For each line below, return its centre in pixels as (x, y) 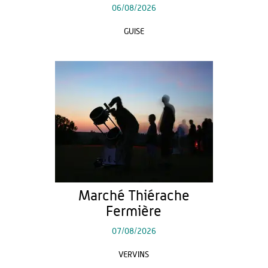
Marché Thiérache (134, 196)
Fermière (134, 212)
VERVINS (134, 255)
